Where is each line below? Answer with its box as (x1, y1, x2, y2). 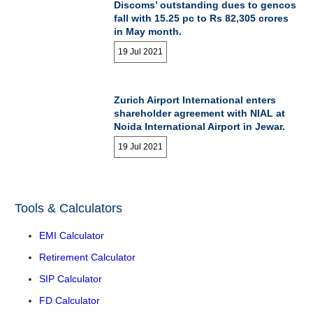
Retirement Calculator (39, 252, 136, 263)
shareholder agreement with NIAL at (114, 107, 286, 119)
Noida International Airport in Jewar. (114, 120, 286, 132)
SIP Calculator (39, 273, 102, 285)
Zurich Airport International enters (114, 94, 277, 105)
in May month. (114, 26, 182, 38)
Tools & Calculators (15, 201, 122, 216)
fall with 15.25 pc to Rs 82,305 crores (114, 13, 289, 24)
